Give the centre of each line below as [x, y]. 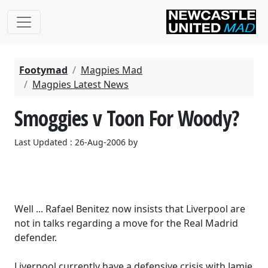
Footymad [43, 70]
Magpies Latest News [80, 84]
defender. [36, 237]
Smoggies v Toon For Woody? [127, 118]
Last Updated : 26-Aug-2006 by [76, 142]
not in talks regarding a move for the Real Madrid [126, 223]
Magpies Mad [112, 70]
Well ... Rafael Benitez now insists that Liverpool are [130, 209]
